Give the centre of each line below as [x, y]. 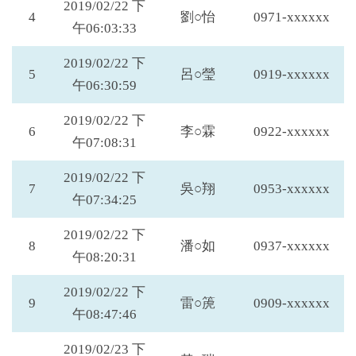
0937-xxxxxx [292, 246]
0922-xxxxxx [292, 132]
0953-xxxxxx [292, 189]
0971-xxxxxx [292, 17]
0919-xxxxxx [292, 74]
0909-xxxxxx [292, 303]
